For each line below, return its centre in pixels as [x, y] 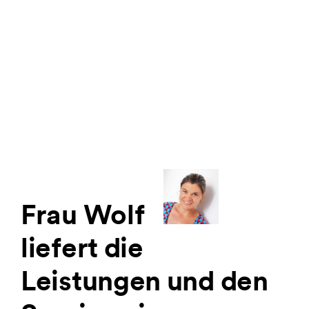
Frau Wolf [85, 214]
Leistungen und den [144, 280]
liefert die [82, 247]
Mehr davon [54, 86]
